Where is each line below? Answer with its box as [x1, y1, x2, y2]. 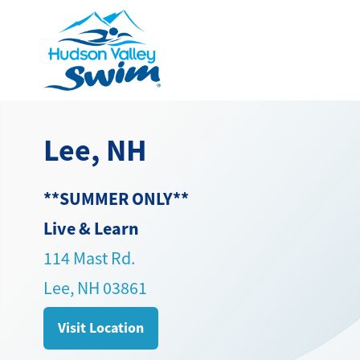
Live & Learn [43, 217, 139, 240]
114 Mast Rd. [43, 247, 135, 269]
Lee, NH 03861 [43, 277, 147, 299]
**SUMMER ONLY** [43, 187, 189, 211]
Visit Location [57, 318, 144, 338]
